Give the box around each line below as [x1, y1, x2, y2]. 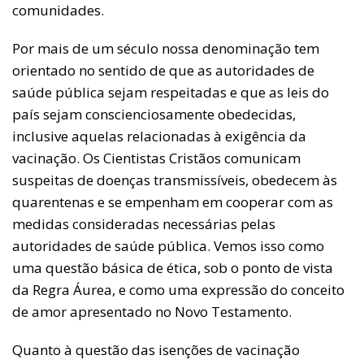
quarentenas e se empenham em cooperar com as [12, 193, 333, 211]
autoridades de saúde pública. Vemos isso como [12, 236, 324, 255]
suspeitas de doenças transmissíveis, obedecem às [12, 171, 337, 189]
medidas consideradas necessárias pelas [12, 214, 275, 233]
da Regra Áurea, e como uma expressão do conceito [12, 280, 344, 299]
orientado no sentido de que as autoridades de [12, 61, 314, 80]
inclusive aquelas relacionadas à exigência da [12, 127, 306, 145]
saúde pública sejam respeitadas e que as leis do [12, 83, 329, 102]
